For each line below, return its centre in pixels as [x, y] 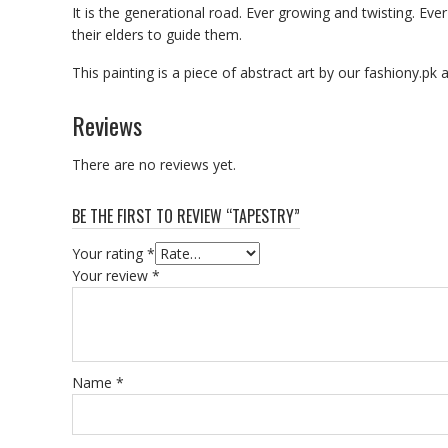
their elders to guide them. [157, 34]
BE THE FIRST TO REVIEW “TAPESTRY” [186, 215]
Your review [112, 275]
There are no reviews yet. [154, 164]
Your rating [109, 253]
